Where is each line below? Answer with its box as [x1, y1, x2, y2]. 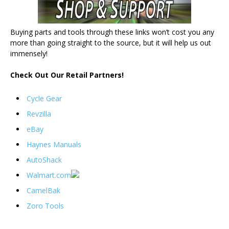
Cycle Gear [27, 94, 62, 103]
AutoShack [27, 155, 62, 165]
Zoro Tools [27, 201, 64, 211]
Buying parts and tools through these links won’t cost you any [10, 27, 214, 37]
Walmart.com [27, 170, 71, 180]
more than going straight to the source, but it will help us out [10, 38, 211, 48]
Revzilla [27, 109, 51, 119]
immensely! [10, 49, 48, 58]
